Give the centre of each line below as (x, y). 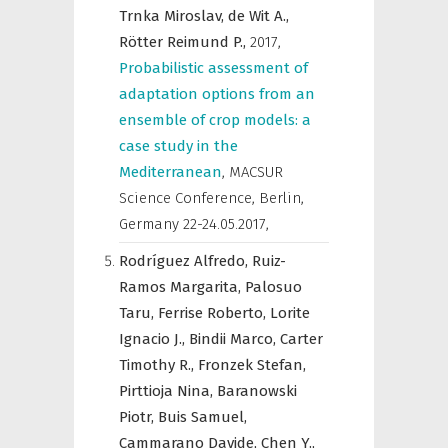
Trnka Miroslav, (173, 16)
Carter (301, 339)
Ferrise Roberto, (214, 313)
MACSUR (256, 172)
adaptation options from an (217, 94)
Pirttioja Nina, (168, 391)
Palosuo (273, 287)
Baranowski (257, 391)
